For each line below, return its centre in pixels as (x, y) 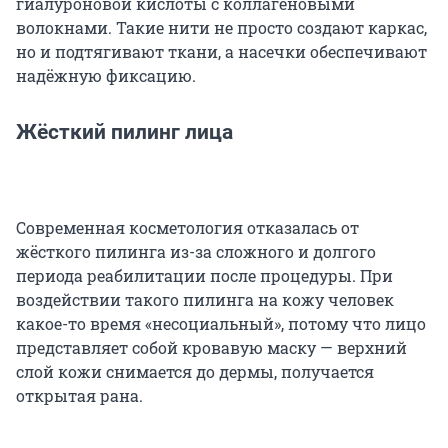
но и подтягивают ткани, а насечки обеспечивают (221, 52)
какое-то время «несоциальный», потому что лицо (221, 324)
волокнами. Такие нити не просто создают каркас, (221, 28)
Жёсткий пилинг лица (124, 132)
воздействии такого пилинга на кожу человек (205, 300)
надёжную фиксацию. (106, 76)
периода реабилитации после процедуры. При (204, 276)
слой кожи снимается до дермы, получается (195, 372)
